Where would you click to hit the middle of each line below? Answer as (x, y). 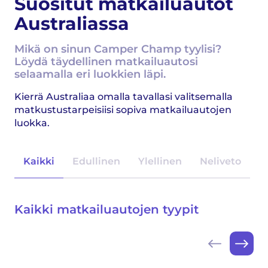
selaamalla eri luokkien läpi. (90, 74)
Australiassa (72, 24)
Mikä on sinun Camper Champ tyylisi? (118, 49)
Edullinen (96, 161)
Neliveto (220, 161)
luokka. (32, 123)
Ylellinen (160, 161)
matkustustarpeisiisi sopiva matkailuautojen (123, 110)
